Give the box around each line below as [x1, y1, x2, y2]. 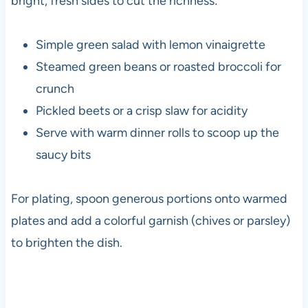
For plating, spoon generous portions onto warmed [10, 191, 287, 207]
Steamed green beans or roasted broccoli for [35, 59, 281, 75]
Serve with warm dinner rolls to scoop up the [35, 125, 279, 141]
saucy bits [35, 147, 91, 163]
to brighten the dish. [10, 235, 122, 251]
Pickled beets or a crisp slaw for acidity [35, 103, 247, 119]
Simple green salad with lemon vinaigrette [35, 37, 265, 53]
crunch [35, 81, 74, 97]
